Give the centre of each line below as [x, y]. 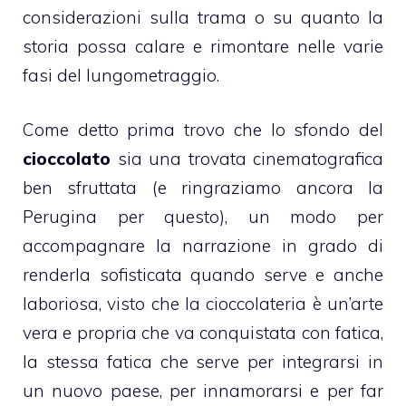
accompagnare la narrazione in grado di [203, 246]
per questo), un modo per [240, 217]
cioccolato [67, 159]
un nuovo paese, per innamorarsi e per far [203, 391]
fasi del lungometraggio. [121, 75]
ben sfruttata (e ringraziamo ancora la [203, 188]
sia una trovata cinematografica [247, 159]
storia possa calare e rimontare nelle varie [203, 46]
